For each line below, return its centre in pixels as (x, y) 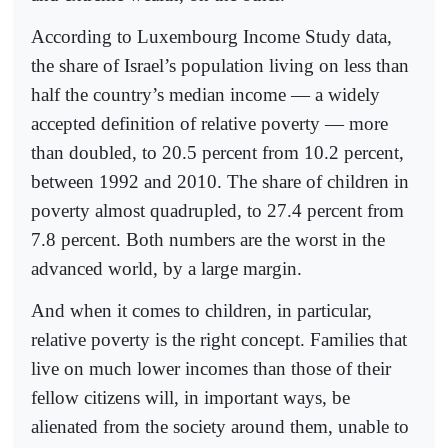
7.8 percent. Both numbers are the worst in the (208, 240)
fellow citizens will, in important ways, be (190, 398)
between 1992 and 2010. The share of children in (220, 182)
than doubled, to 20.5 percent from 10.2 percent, (217, 153)
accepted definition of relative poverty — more (209, 124)
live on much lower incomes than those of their (211, 369)
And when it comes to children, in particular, (201, 311)
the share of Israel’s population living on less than (220, 66)
